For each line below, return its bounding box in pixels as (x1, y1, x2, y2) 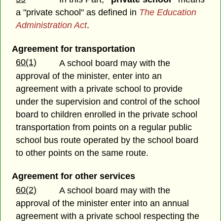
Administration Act (16, 20, 87, 31)
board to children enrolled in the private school (16, 109, 198, 119)
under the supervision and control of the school (16, 96, 200, 107)
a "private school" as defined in (16, 7, 140, 18)
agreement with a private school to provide (16, 83, 183, 94)
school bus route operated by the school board (16, 135, 199, 145)
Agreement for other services (11, 171, 135, 181)
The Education (139, 7, 197, 18)
